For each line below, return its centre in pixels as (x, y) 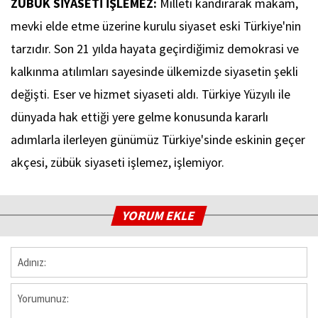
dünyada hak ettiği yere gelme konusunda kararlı (139, 117)
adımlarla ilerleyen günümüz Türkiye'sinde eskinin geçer (158, 140)
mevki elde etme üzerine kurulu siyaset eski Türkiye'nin (156, 26)
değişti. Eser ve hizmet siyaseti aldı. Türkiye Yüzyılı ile (150, 94)
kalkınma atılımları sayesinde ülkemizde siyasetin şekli (154, 72)
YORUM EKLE (159, 216)
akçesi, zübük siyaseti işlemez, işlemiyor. (117, 163)
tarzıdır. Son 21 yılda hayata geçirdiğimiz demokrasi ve (155, 49)
